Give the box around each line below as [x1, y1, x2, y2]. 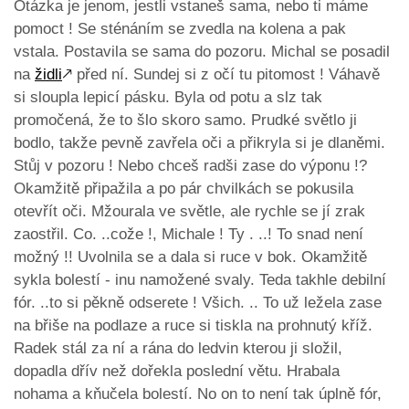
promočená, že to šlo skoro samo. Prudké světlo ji [14, 111, 357, 130]
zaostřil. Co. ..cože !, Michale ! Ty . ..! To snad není [14, 225, 363, 244]
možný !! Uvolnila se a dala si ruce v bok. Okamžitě [14, 248, 367, 267]
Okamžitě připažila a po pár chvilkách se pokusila [14, 180, 353, 198]
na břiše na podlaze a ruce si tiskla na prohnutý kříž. [14, 317, 372, 335]
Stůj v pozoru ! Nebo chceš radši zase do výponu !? [14, 157, 367, 175]
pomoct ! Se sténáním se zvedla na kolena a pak [14, 20, 346, 38]
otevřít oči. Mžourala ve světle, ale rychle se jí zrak [14, 203, 365, 221]
